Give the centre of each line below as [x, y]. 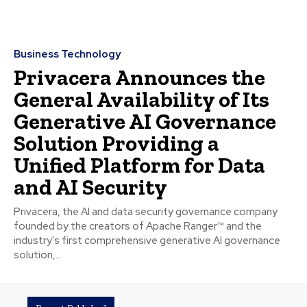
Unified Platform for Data [139, 165]
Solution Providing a [116, 143]
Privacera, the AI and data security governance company [146, 211]
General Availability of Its [142, 99]
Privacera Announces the [139, 77]
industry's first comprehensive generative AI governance [147, 240]
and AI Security [90, 187]
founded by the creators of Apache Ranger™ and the [138, 226]
